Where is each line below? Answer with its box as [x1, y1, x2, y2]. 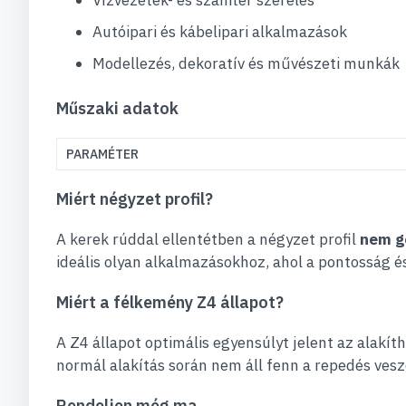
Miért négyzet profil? [56, 188, 213, 209]
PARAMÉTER [66, 146, 139, 162]
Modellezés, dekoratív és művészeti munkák [92, 53, 400, 73]
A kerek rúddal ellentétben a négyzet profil [56, 229, 360, 249]
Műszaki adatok [56, 98, 179, 119]
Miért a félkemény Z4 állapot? [56, 292, 284, 313]
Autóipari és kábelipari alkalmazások [92, 22, 347, 42]
